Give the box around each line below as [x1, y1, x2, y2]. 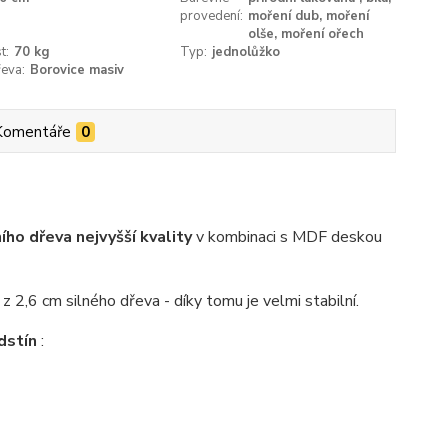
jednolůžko [212, 43, 281, 62]
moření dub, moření [248, 7, 370, 26]
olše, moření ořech [248, 25, 365, 44]
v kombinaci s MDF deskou [191, 226, 382, 249]
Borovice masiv [29, 61, 124, 80]
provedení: [180, 7, 244, 26]
